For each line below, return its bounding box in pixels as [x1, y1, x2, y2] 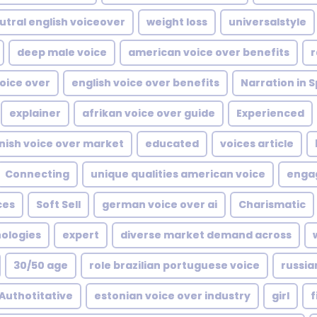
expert [62, 228, 99, 242]
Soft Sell [36, 197, 81, 212]
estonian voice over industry [94, 289, 250, 303]
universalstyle [229, 15, 306, 29]
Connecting [5, 167, 69, 181]
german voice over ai [102, 197, 217, 212]
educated [145, 137, 199, 151]
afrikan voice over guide [82, 106, 215, 120]
